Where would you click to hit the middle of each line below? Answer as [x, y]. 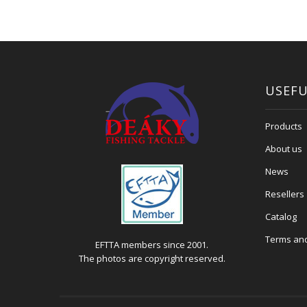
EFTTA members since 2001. [152, 245]
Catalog [281, 217]
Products [283, 126]
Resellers [284, 194]
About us [283, 149]
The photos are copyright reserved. [152, 258]
